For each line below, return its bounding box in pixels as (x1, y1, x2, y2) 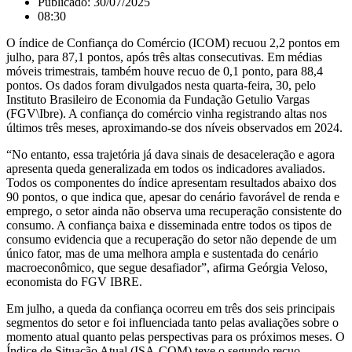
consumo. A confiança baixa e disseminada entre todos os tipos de (6, 218, 332, 233)
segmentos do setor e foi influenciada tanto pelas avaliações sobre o (6, 316, 339, 330)
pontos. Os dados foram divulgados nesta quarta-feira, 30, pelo (6, 79, 316, 93)
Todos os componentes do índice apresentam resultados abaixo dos (6, 176, 336, 190)
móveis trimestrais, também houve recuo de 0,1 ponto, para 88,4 (6, 64, 323, 79)
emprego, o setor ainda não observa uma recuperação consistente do (6, 204, 342, 218)
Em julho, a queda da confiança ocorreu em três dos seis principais (6, 302, 335, 316)
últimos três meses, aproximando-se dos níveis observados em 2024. (6, 121, 343, 135)
